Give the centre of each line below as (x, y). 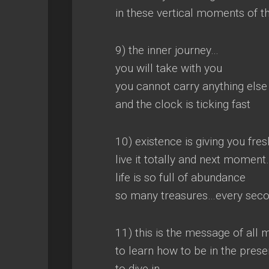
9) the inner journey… (167, 50)
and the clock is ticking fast (183, 104)
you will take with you (169, 68)
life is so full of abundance (180, 177)
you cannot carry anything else (191, 86)
